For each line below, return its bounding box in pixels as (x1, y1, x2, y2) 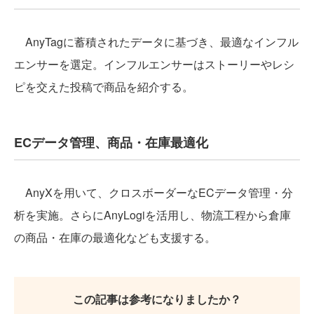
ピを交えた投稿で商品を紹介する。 (14, 78, 193, 95)
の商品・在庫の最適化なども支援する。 (14, 228, 216, 245)
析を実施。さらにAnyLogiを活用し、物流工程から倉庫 (14, 206, 291, 223)
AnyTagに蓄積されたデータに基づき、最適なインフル (14, 33, 299, 50)
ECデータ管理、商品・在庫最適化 (14, 132, 208, 151)
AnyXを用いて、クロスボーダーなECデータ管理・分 (14, 184, 293, 200)
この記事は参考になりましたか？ (73, 290, 241, 307)
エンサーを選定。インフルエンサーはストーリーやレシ (14, 55, 294, 72)
